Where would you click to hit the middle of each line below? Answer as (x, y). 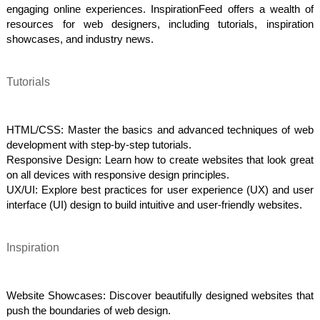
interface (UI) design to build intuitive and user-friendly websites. (155, 205)
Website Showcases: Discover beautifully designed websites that (160, 295)
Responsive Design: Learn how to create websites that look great (160, 160)
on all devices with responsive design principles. (118, 175)
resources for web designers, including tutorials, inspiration (160, 24)
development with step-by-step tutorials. (99, 145)
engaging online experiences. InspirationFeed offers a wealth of (160, 9)
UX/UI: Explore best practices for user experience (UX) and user (160, 190)
